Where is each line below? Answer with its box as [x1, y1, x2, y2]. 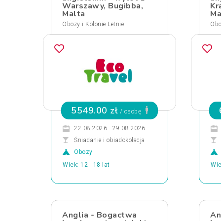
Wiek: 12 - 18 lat [63, 161, 110, 168]
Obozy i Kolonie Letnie [62, 21, 124, 28]
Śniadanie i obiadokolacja [74, 137, 145, 144]
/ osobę [118, 108, 143, 115]
